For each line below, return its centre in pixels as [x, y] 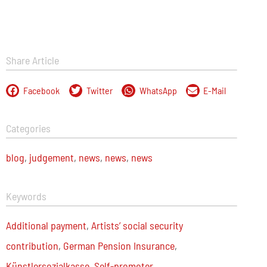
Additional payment [46, 225]
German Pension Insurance [119, 246]
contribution [32, 246]
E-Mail [215, 90]
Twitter [99, 90]
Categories [28, 128]
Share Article [32, 60]
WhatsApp [158, 90]
